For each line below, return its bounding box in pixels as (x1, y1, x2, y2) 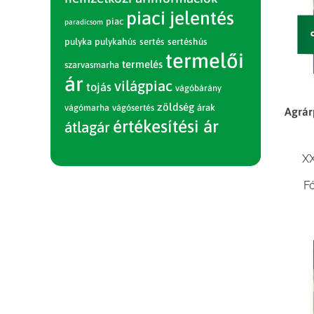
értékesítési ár (113, 116, 219, 136)
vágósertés (112, 102, 154, 113)
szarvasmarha (64, 60, 119, 70)
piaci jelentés (126, 7, 234, 29)
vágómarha (64, 102, 109, 113)
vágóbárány (175, 83, 221, 93)
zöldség (157, 101, 194, 113)
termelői (165, 49, 244, 72)
